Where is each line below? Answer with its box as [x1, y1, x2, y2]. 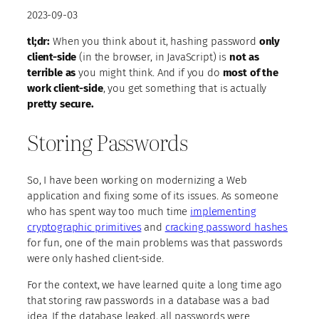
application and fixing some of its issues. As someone [27, 189, 279, 202]
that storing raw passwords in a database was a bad [27, 293, 270, 307]
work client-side [27, 81, 103, 95]
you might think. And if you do [75, 66, 223, 79]
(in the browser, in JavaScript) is [76, 50, 229, 63]
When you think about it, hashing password [50, 34, 259, 48]
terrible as [27, 66, 76, 79]
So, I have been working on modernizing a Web [27, 173, 247, 187]
